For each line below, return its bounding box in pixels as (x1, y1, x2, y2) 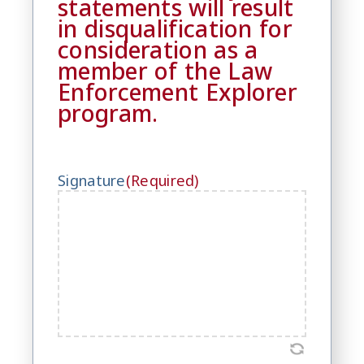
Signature (58, 170, 126, 190)
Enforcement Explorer (58, 76, 297, 107)
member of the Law (58, 54, 273, 86)
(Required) (125, 170, 199, 190)
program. (58, 97, 158, 128)
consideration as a (58, 33, 258, 65)
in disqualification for (58, 12, 292, 44)
